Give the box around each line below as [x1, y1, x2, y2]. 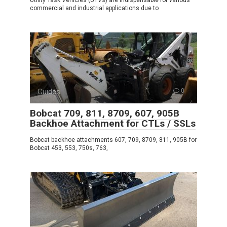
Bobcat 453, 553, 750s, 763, [30, 144, 108, 152]
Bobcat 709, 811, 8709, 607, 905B [30, 107, 179, 119]
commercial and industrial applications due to [30, 4, 159, 12]
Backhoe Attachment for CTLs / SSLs [30, 117, 196, 129]
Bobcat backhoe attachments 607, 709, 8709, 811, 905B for [30, 136, 197, 143]
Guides [37, 87, 60, 96]
